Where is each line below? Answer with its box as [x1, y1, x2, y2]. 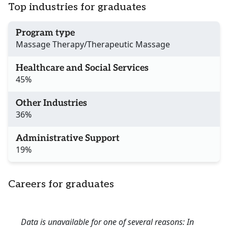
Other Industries [16, 98, 87, 109]
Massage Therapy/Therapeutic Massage [16, 39, 170, 50]
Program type [16, 27, 75, 39]
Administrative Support [16, 133, 120, 144]
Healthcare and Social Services [16, 63, 149, 74]
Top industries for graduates [8, 1, 146, 14]
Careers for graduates [8, 178, 114, 191]
